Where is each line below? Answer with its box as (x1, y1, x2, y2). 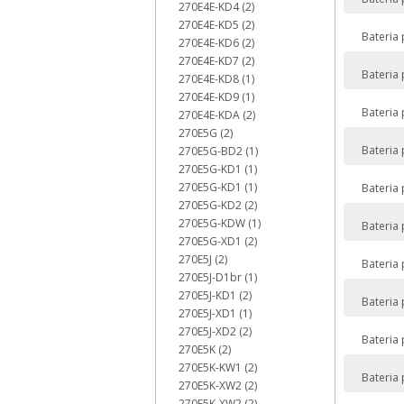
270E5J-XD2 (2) (179, 324, 252, 339)
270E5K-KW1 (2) (179, 360, 257, 375)
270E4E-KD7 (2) (179, 53, 254, 69)
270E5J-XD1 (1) (179, 306, 252, 321)
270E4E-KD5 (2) (179, 17, 254, 32)
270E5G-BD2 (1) (179, 143, 258, 159)
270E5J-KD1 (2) (179, 288, 252, 303)
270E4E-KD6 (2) (179, 35, 254, 50)
